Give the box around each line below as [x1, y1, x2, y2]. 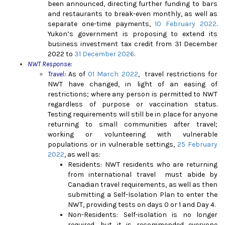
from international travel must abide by [68, 170, 217, 179]
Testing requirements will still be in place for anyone [48, 109, 217, 119]
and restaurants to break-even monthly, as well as [48, 9, 217, 18]
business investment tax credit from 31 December [48, 39, 217, 48]
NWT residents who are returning [104, 160, 218, 169]
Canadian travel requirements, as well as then [68, 180, 217, 189]
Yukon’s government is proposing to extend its [48, 29, 217, 38]
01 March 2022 [85, 69, 138, 78]
